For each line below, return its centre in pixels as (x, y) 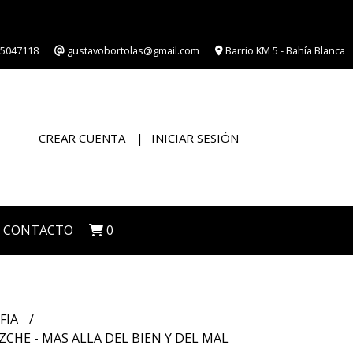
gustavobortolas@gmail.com (132, 50)
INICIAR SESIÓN (195, 137)
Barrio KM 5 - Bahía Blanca (284, 50)
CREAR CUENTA (82, 137)
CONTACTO (38, 230)
